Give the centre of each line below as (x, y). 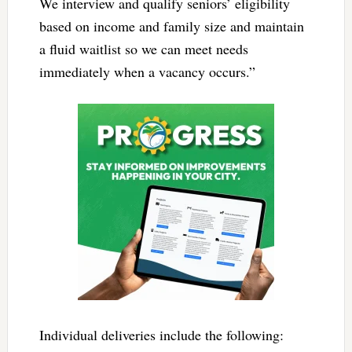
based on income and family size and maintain (171, 26)
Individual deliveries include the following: (161, 334)
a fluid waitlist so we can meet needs (143, 48)
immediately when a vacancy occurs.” (147, 71)
